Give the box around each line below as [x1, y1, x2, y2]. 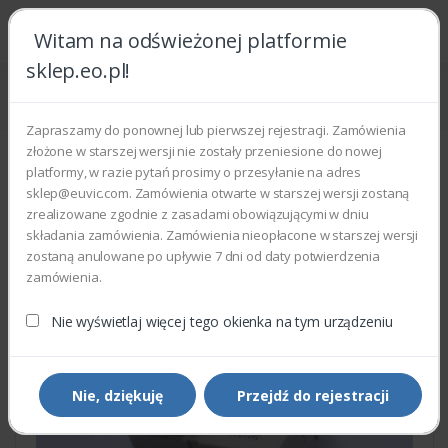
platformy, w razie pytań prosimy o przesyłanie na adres [26, 163, 362, 181]
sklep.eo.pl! [26, 57, 131, 84]
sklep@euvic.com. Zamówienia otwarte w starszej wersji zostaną [26, 184, 410, 202]
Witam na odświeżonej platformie [34, 27, 347, 54]
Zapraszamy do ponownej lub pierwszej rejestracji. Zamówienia [26, 121, 406, 139]
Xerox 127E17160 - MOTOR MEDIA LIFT [34, 104, 220, 119]
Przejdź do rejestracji [237, 385, 389, 405]
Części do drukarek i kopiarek [230, 75, 379, 90]
